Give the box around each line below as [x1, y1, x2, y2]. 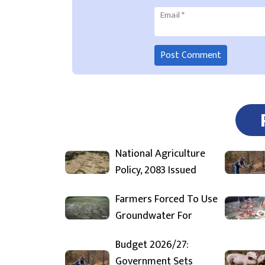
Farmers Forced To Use [115, 190, 218, 208]
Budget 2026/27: [115, 236, 189, 254]
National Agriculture [115, 145, 205, 163]
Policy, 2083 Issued [115, 161, 196, 179]
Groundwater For [115, 207, 192, 225]
